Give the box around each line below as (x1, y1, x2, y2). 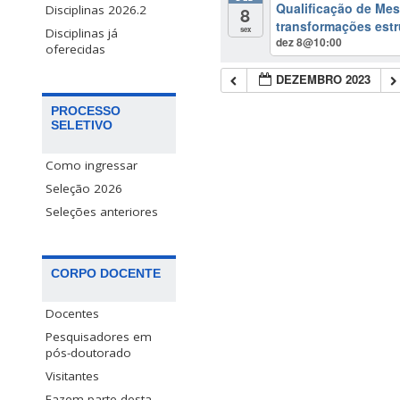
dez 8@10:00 (276, 34, 342, 51)
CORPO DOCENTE (51, 266, 161, 281)
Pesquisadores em (46, 329, 152, 346)
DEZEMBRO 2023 (276, 70, 371, 87)
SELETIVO (51, 118, 112, 133)
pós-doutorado (46, 345, 131, 362)
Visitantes (46, 368, 99, 385)
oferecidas (46, 41, 105, 58)
